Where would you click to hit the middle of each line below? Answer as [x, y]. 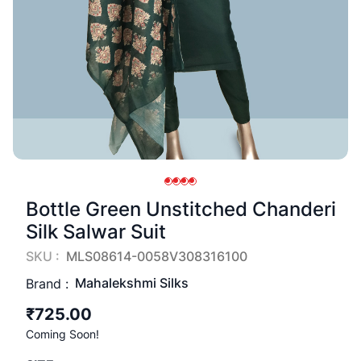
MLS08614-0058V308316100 [157, 256]
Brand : [47, 283]
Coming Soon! [62, 334]
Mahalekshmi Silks [132, 283]
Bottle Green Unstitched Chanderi [181, 209]
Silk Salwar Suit [96, 232]
